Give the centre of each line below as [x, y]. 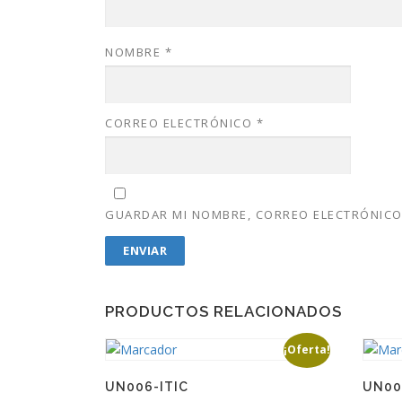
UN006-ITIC [147, 386]
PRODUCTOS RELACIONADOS [223, 311]
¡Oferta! [306, 349]
